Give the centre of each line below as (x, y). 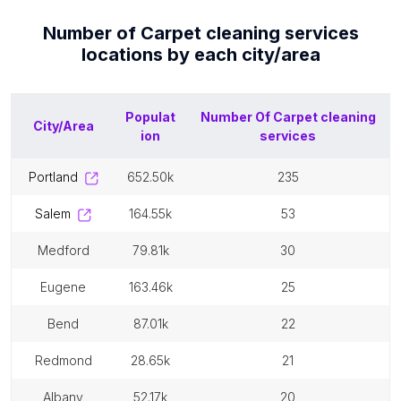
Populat (150, 117)
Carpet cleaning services (249, 33)
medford (68, 250)
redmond (67, 360)
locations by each (161, 55)
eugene (67, 287)
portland (57, 177)
